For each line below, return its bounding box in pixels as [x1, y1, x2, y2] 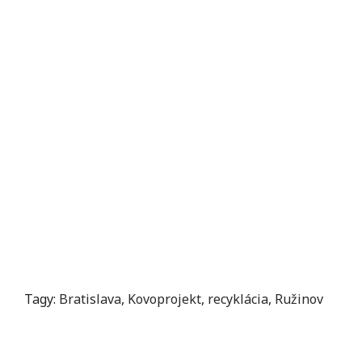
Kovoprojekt [128, 289, 201, 308]
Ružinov [275, 289, 323, 308]
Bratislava [59, 289, 121, 308]
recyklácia [208, 289, 268, 308]
